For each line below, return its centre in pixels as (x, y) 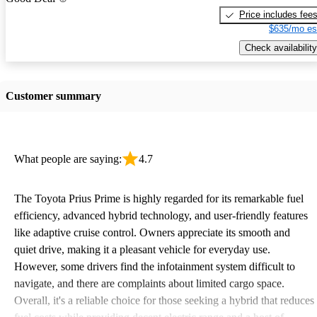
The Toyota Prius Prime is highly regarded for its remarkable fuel (159, 198)
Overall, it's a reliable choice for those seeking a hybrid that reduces (164, 300)
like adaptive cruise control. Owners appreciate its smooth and (152, 232)
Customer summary (53, 96)
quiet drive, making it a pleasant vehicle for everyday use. (142, 249)
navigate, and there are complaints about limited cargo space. (149, 283)
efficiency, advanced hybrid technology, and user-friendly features (161, 215)
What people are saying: (68, 158)
